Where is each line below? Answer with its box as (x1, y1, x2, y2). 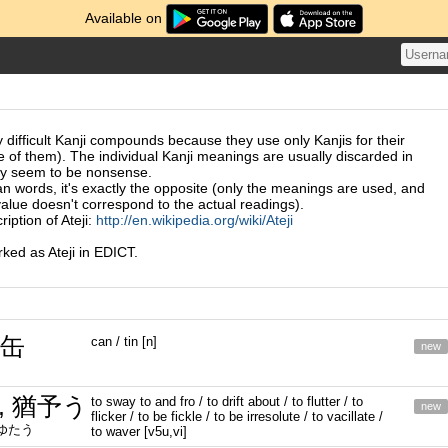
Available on (85, 10, 167, 26)
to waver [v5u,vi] (91, 424, 188, 439)
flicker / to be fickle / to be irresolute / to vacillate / (91, 409, 384, 424)
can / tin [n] (91, 334, 158, 349)
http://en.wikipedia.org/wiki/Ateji (96, 212, 293, 228)
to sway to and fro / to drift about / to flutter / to (91, 394, 364, 409)
